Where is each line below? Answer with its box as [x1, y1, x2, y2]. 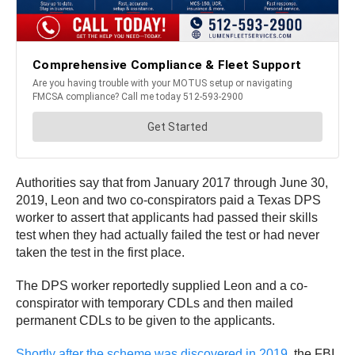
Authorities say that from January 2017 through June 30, [16, 175, 328, 189]
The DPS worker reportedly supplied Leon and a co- [16, 278, 307, 292]
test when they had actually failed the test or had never [16, 227, 319, 242]
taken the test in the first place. [16, 245, 185, 259]
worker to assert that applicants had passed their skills [16, 210, 318, 224]
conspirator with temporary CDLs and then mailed [16, 296, 293, 310]
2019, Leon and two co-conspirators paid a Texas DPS [16, 193, 321, 207]
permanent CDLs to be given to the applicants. [16, 313, 275, 327]
